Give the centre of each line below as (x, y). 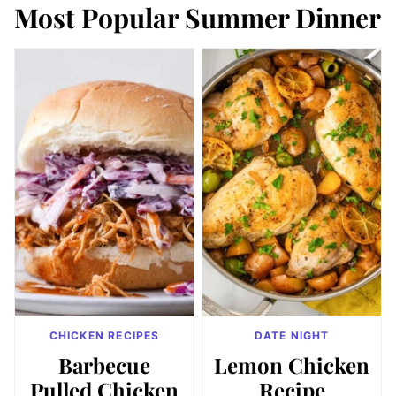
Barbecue (104, 365)
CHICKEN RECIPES (104, 335)
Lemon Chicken (292, 365)
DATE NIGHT (292, 335)
